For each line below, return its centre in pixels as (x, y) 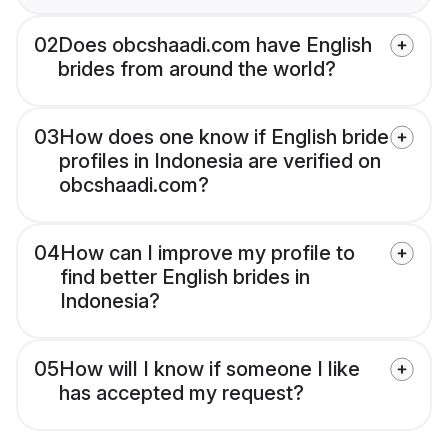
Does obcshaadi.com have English (215, 45)
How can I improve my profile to (207, 253)
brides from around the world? (197, 69)
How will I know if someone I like (209, 369)
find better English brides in (185, 277)
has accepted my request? (181, 393)
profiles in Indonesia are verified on (220, 161)
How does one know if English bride (224, 137)
